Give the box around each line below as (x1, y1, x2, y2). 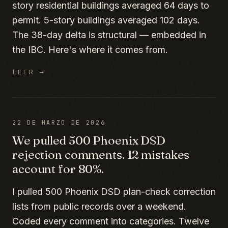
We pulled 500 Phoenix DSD (12, 133, 166, 148)
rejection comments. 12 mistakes (12, 147, 190, 162)
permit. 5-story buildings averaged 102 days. (12, 15, 200, 25)
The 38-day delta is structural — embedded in (12, 30, 206, 40)
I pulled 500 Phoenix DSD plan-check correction (12, 186, 216, 197)
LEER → (12, 68, 46, 76)
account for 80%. (12, 161, 104, 176)
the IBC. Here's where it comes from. (12, 44, 168, 55)
